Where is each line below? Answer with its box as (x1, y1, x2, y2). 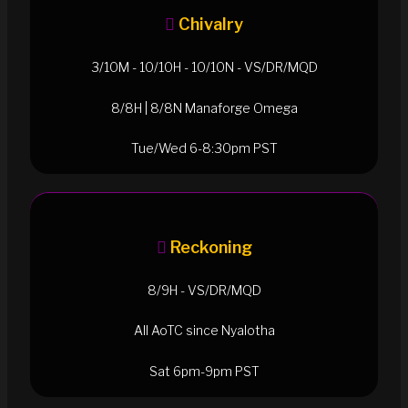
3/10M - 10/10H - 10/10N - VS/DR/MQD (90, 59, 318, 76)
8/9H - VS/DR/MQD (147, 281, 261, 298)
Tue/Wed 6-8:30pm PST (130, 139, 278, 156)
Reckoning (169, 237, 252, 257)
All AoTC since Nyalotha (133, 322, 275, 339)
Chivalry (178, 14, 243, 34)
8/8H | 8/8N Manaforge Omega (110, 99, 298, 116)
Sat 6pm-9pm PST (148, 362, 260, 379)
